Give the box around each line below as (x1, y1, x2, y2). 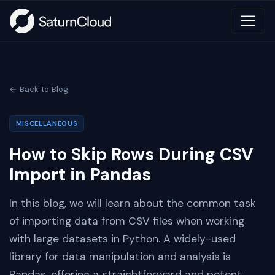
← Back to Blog (9, 84, 68, 95)
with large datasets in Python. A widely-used (9, 232, 236, 246)
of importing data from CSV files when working (9, 214, 244, 228)
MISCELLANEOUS (15, 119, 78, 128)
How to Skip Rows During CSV (9, 143, 254, 166)
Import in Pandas (9, 163, 151, 186)
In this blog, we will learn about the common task (9, 196, 256, 210)
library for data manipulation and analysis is (9, 250, 231, 263)
